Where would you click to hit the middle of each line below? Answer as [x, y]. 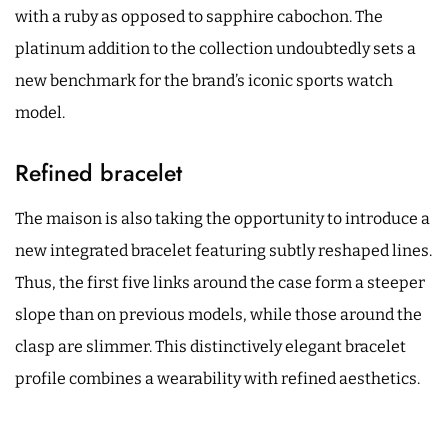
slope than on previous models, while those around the [218, 314]
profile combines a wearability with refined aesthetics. [217, 378]
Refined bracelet [98, 172]
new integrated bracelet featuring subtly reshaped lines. [223, 250]
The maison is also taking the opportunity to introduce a [222, 218]
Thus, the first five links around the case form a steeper [220, 282]
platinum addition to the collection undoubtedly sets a [215, 48]
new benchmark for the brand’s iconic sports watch [204, 80]
